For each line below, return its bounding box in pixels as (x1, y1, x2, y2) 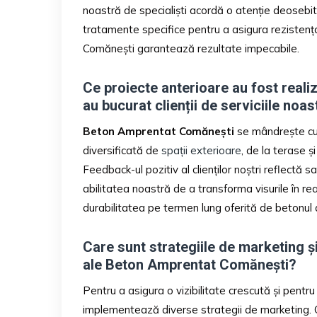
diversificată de (83, 143, 161, 157)
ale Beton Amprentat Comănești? (83, 255, 296, 273)
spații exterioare (161, 143, 241, 157)
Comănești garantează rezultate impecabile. (83, 41, 299, 55)
